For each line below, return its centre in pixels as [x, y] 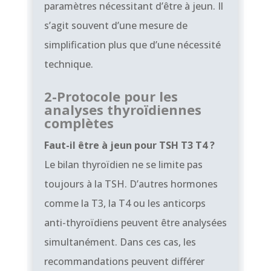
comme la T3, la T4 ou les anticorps [125, 203]
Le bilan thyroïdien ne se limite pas [123, 164]
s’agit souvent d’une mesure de [116, 25]
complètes [79, 122]
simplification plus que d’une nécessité [132, 44]
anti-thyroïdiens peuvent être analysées [135, 222]
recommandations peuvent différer [124, 261]
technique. [68, 64]
